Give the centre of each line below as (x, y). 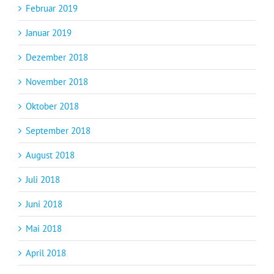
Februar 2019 (52, 9)
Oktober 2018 (52, 106)
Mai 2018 (44, 229)
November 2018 (57, 82)
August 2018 (50, 155)
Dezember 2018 (57, 57)
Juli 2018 (43, 180)
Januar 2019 (49, 33)
